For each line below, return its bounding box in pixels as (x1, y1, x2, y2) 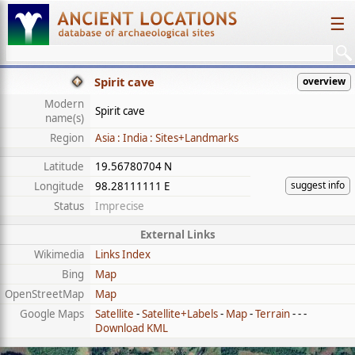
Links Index (95, 247, 151, 261)
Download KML (95, 321, 168, 335)
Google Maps (20, 307, 84, 321)
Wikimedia (34, 247, 84, 261)
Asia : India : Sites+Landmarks (95, 131, 239, 145)
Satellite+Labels (142, 307, 218, 321)
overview (303, 74, 345, 88)
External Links (139, 227, 216, 242)
